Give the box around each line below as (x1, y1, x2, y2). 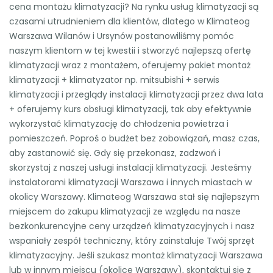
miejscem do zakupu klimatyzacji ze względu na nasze (9, 205, 241, 218)
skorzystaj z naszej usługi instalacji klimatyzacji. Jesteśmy (9, 161, 252, 174)
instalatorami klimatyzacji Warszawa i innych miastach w (9, 175, 252, 188)
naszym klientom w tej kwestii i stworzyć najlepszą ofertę (9, 44, 251, 57)
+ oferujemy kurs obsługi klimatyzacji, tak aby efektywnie (9, 102, 252, 115)
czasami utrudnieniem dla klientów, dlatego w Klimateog (9, 15, 250, 27)
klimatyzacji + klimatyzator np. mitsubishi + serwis (9, 73, 219, 86)
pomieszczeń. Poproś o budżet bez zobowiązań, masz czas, (9, 132, 260, 144)
